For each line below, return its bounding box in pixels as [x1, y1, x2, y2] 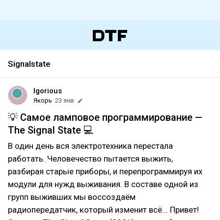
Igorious [33, 86, 62, 95]
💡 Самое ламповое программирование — [8, 111, 202, 123]
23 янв [55, 97, 74, 104]
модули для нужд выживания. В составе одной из [8, 179, 198, 189]
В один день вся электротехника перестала [8, 141, 173, 151]
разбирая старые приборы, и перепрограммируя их [8, 166, 202, 176]
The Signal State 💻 [8, 124, 94, 136]
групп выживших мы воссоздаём [8, 192, 136, 202]
